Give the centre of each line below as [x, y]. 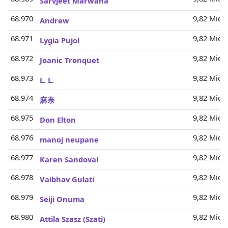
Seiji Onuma [62, 199]
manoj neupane [69, 139]
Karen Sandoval [69, 159]
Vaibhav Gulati [67, 179]
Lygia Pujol [60, 40]
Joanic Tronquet [69, 60]
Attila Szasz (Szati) [73, 219]
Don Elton [58, 120]
